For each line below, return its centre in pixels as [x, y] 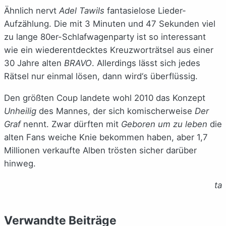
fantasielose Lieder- [145, 11]
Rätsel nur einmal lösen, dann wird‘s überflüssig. [101, 76]
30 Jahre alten [34, 63]
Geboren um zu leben [164, 124]
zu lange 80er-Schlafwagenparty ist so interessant [105, 37]
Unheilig [20, 111]
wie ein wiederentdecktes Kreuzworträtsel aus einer [109, 50]
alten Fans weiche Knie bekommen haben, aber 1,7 [106, 137]
